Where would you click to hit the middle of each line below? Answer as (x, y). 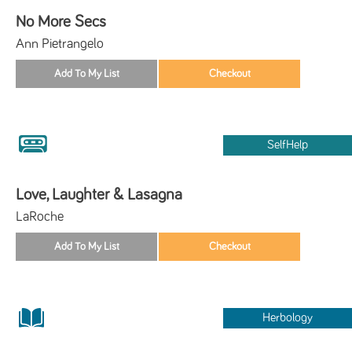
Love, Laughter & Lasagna (99, 194)
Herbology (288, 317)
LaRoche (40, 216)
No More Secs (61, 21)
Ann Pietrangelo (60, 44)
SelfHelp (288, 145)
